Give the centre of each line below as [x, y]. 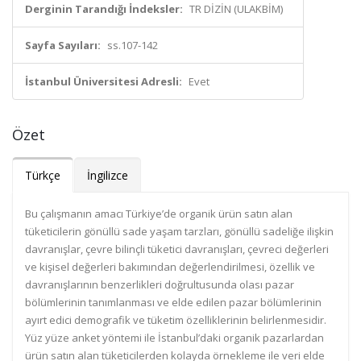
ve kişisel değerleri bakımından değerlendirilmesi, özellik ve [170, 267]
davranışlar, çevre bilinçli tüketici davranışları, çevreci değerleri [177, 249]
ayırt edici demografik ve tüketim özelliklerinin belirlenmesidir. [176, 320]
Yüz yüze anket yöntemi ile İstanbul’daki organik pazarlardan [174, 338]
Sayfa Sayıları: [63, 45]
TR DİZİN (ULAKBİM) [236, 9]
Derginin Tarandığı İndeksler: [104, 9]
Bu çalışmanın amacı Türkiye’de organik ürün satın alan [159, 214]
